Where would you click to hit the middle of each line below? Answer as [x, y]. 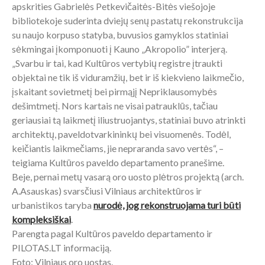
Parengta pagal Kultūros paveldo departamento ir [112, 233]
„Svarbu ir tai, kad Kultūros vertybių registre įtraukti [117, 63]
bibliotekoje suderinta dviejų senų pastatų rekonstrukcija [127, 20]
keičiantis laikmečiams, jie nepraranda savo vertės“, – [118, 148]
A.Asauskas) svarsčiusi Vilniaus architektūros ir [107, 190]
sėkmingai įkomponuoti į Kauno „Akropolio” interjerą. [119, 49]
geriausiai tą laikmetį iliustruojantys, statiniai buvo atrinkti [129, 119]
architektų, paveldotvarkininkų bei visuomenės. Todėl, [121, 134]
